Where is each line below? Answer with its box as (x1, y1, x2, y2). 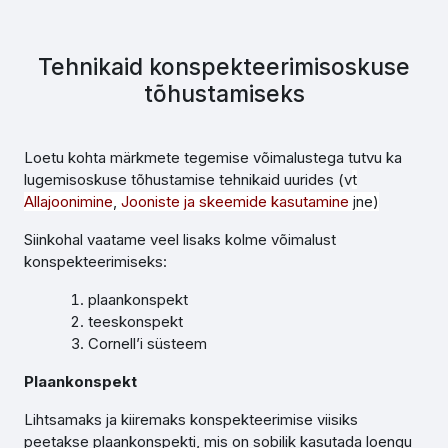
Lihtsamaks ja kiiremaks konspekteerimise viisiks (24, 410, 358, 429)
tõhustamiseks (143, 80, 305, 107)
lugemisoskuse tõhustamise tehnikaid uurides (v (24, 170, 352, 189)
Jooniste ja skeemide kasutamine (121, 192, 349, 211)
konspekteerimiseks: (24, 252, 167, 271)
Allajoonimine (24, 192, 113, 211)
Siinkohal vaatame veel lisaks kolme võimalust (24, 230, 336, 249)
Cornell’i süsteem (88, 334, 207, 353)
